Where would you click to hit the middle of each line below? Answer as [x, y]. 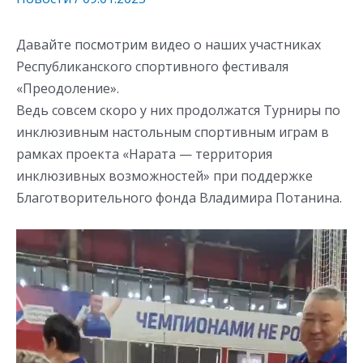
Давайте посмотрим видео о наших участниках [169, 44]
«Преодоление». [68, 88]
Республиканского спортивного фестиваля [152, 66]
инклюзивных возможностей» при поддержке [164, 175]
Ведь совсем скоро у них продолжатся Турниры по [178, 110]
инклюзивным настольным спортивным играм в [173, 132]
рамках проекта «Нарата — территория [144, 154]
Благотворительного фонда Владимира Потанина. [179, 197]
